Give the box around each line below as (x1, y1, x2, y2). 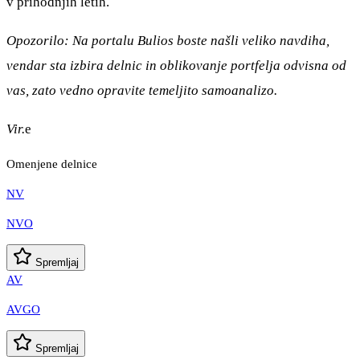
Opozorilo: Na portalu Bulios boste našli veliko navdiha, (6, 32, 329, 48)
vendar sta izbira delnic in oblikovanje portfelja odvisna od (6, 57, 346, 73)
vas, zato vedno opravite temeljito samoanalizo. (6, 82, 277, 98)
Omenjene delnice (6, 157, 97, 171)
